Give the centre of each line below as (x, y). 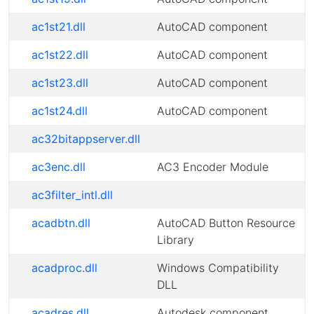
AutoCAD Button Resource (226, 223)
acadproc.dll (64, 268)
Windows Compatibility (218, 268)
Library (176, 240)
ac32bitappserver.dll (86, 139)
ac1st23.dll (60, 83)
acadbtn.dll (61, 223)
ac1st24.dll (60, 111)
